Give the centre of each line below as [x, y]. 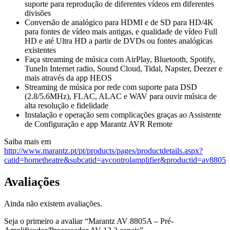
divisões [38, 13]
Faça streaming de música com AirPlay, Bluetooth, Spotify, [120, 59]
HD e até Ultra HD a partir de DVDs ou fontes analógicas [119, 41]
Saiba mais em [27, 141]
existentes [40, 50]
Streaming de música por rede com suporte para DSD [111, 87]
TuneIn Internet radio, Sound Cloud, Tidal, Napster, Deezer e [123, 68]
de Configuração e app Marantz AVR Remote [99, 124]
